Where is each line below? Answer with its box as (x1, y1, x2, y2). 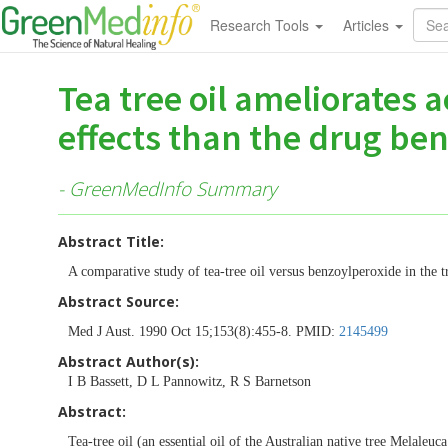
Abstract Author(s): (58, 351, 199, 371)
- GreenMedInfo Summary (58, 175, 277, 202)
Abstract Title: (58, 231, 164, 251)
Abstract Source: (58, 291, 179, 311)
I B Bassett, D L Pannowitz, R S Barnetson (68, 373, 311, 389)
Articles (342, 15, 393, 35)
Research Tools (209, 15, 313, 35)
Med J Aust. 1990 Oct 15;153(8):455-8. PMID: (68, 323, 339, 339)
